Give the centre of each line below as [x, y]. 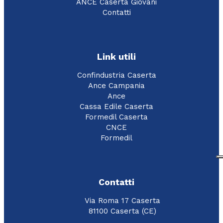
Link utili [116, 56]
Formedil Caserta [116, 117]
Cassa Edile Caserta [116, 107]
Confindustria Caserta [116, 75]
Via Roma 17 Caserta [122, 201]
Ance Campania [116, 86]
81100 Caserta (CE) [122, 211]
